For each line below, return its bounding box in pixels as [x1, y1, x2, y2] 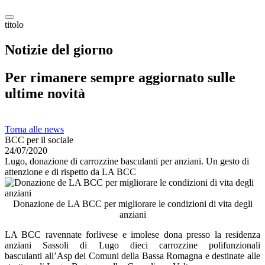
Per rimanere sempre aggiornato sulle [5, 69, 235, 85]
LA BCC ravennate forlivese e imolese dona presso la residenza [5, 230, 260, 240]
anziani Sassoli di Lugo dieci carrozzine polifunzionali [5, 240, 260, 250]
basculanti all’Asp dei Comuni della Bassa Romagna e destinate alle [5, 251, 260, 261]
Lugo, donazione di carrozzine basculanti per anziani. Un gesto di [5, 156, 249, 166]
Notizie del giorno [5, 41, 113, 57]
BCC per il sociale [5, 135, 73, 145]
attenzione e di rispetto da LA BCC [5, 167, 136, 177]
